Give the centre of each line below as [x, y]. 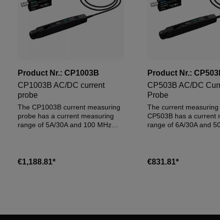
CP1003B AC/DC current [61, 85]
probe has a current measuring [66, 116]
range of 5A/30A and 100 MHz [65, 125]
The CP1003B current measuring [69, 107]
